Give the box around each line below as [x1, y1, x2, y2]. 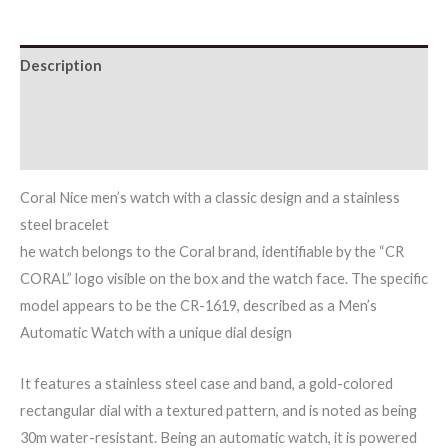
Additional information [20, 98, 180, 116]
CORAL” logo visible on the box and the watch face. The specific [20, 270, 428, 288]
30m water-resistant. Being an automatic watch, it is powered [20, 428, 417, 446]
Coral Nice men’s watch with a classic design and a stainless [20, 189, 400, 207]
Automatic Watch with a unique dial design [20, 324, 292, 342]
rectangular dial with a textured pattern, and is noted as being [20, 401, 417, 419]
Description [20, 57, 102, 75]
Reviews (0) [20, 140, 99, 158]
